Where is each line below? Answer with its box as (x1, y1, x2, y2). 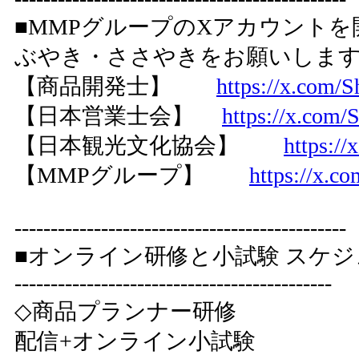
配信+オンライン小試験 (14, 329, 256, 353)
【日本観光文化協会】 (14, 133, 284, 158)
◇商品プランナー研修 (14, 299, 327, 324)
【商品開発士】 (14, 74, 216, 99)
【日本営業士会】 (14, 103, 222, 128)
